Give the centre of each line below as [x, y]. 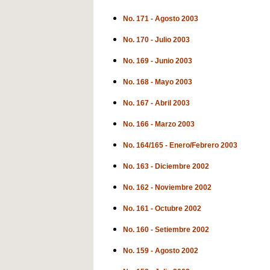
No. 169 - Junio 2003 [158, 61]
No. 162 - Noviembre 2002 [167, 187]
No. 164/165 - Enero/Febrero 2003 [180, 145]
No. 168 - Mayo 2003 [158, 82]
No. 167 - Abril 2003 [156, 103]
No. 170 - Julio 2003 [156, 40]
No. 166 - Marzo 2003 [159, 124]
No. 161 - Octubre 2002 [162, 209]
